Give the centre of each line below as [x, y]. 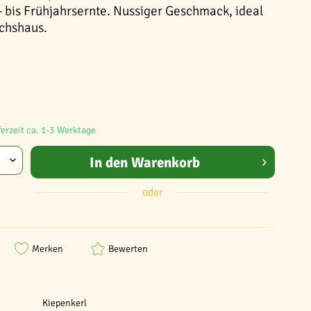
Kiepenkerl [65, 303]
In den [108, 162]
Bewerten [128, 249]
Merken [48, 249]
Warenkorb [165, 162]
